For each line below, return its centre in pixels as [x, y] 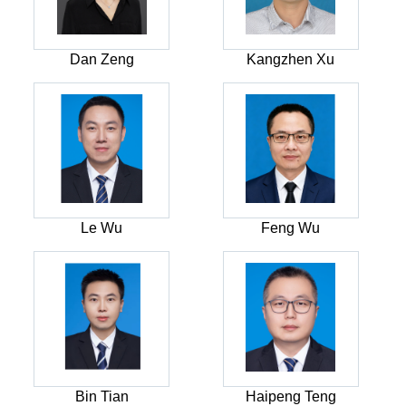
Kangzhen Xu [291, 59]
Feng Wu [291, 228]
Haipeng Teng [290, 396]
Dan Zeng [101, 59]
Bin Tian [101, 396]
